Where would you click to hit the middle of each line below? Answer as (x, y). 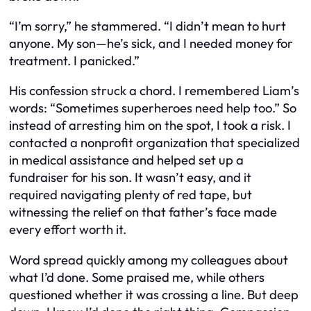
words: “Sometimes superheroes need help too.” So (153, 108)
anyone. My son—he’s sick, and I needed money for (151, 44)
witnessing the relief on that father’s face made (143, 212)
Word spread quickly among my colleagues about (149, 260)
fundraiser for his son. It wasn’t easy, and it (130, 178)
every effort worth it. (68, 230)
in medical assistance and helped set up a (126, 160)
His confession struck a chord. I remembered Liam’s (154, 91)
